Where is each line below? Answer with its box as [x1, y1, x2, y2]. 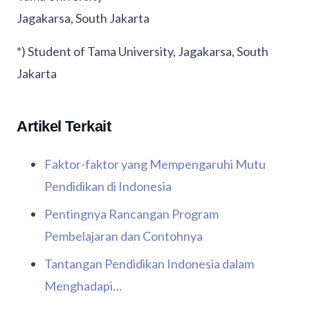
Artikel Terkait [17, 118, 111, 136]
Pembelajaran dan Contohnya [44, 228, 203, 244]
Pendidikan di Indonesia [44, 179, 172, 194]
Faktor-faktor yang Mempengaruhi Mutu [44, 156, 266, 172]
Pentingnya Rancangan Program [44, 206, 219, 222]
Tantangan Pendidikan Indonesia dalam [44, 256, 254, 272]
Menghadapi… [44, 278, 122, 294]
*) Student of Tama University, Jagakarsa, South [17, 44, 268, 60]
